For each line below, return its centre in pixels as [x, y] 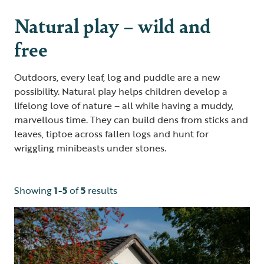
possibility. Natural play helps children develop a [121, 91]
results [101, 190]
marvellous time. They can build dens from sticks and [131, 119]
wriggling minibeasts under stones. [91, 148]
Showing [34, 190]
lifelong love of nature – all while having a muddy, [124, 105]
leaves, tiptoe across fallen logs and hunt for [111, 133]
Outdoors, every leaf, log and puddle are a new [117, 77]
